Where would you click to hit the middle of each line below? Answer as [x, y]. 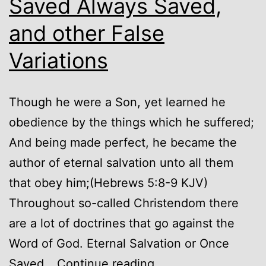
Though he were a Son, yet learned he [117, 102]
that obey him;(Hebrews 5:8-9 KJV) [108, 183]
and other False [87, 33]
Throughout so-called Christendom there [124, 203]
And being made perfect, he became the [123, 142]
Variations [58, 60]
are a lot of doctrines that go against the [122, 223]
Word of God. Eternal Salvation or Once [119, 243]
